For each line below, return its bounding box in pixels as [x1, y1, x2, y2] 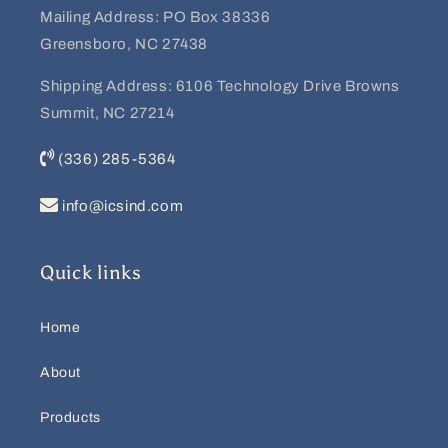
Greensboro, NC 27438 [40, 35, 208, 52]
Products [40, 409, 101, 425]
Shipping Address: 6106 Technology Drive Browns [40, 77, 400, 94]
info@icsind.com [58, 197, 184, 214]
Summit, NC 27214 [40, 104, 179, 121]
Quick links [40, 260, 142, 284]
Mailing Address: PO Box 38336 [40, 8, 271, 25]
